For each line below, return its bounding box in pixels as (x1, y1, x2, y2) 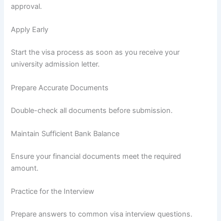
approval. (11, 2, 42, 11)
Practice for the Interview (11, 187, 95, 196)
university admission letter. (11, 60, 100, 69)
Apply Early (11, 25, 49, 35)
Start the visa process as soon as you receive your (11, 48, 180, 57)
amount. (11, 163, 39, 173)
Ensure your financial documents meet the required (11, 151, 182, 161)
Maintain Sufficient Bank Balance (11, 129, 120, 138)
